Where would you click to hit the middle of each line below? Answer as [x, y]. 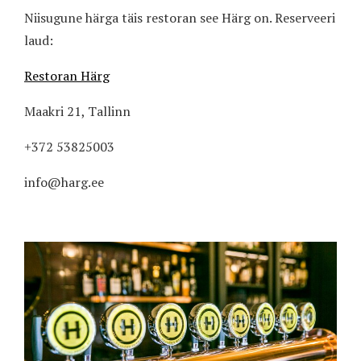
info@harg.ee [64, 183]
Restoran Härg [67, 76]
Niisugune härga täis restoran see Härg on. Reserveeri [180, 18]
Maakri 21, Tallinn [77, 112]
